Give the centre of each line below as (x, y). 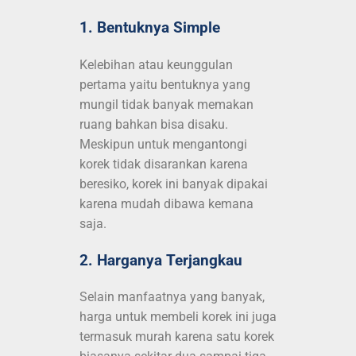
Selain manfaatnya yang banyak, (172, 297)
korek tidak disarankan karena (164, 164)
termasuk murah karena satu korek (177, 337)
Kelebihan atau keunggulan (156, 64)
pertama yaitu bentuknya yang (165, 84)
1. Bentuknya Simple (150, 27)
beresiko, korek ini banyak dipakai (174, 184)
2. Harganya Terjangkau (161, 260)
